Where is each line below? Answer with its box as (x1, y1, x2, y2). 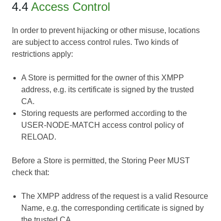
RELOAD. (21, 133, 57, 142)
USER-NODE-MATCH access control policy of (21, 121, 184, 130)
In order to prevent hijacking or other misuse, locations (12, 26, 200, 35)
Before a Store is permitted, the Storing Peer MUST (12, 156, 190, 165)
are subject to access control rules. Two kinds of (12, 38, 178, 47)
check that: (12, 168, 49, 177)
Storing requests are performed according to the (21, 109, 187, 118)
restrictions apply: (12, 50, 73, 59)
